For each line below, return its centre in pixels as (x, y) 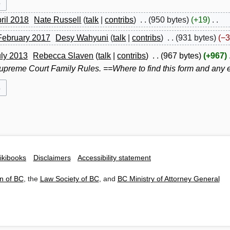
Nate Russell (58, 20)
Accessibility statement (114, 158)
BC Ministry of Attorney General (168, 179)
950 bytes (168, 20)
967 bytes (181, 56)
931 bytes (196, 38)
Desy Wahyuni (82, 38)
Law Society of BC (69, 179)
